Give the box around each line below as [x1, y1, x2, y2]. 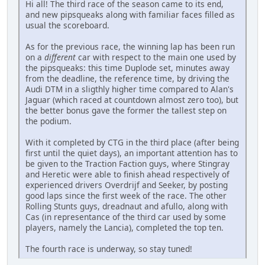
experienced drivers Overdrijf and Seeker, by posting [25, 179, 228, 190]
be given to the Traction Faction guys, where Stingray [25, 157, 230, 169]
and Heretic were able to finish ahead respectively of [25, 168, 230, 180]
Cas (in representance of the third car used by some [25, 211, 226, 222]
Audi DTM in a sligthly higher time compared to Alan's [25, 83, 234, 95]
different [44, 51, 76, 63]
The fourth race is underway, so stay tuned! [25, 243, 192, 254]
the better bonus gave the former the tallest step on [25, 104, 227, 116]
